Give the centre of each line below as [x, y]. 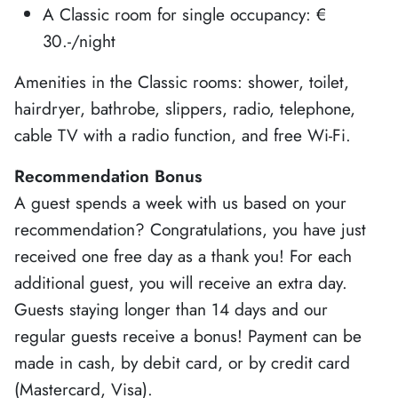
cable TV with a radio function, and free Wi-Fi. [183, 135]
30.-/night [79, 40]
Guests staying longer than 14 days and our [171, 309]
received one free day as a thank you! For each [183, 255]
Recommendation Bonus [108, 175]
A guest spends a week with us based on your [180, 202]
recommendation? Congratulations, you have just [190, 229]
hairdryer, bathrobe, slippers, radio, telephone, [185, 108]
